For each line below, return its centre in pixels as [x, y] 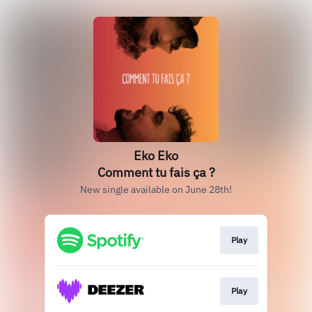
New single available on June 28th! [156, 189]
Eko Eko [156, 156]
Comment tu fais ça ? [156, 172]
